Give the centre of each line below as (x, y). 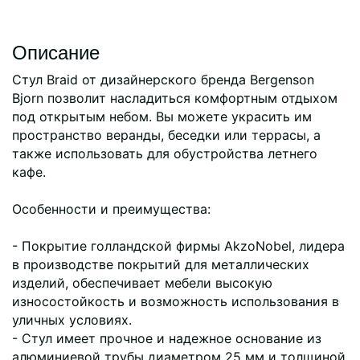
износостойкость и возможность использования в (176, 301)
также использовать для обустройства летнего (165, 153)
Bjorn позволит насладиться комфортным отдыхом (175, 98)
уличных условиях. (72, 319)
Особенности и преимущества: (111, 209)
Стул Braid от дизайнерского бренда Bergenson (163, 79)
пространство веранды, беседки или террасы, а (166, 135)
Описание (56, 51)
